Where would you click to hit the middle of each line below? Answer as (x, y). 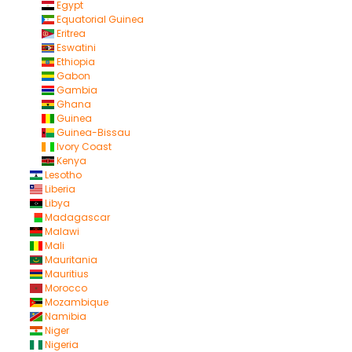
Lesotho (62, 175)
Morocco (64, 288)
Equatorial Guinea (99, 19)
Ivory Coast (82, 147)
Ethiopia (74, 62)
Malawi (60, 231)
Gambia (75, 90)
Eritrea (70, 33)
